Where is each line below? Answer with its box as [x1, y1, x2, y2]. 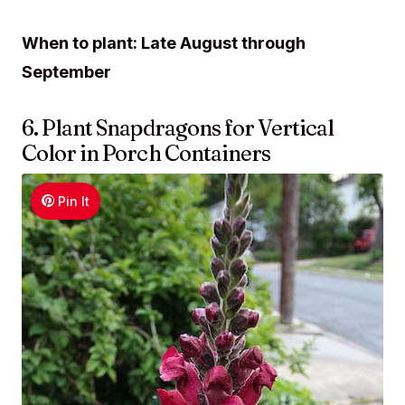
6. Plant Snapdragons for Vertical [22, 114, 334, 141]
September [22, 61, 111, 81]
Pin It [58, 193, 90, 209]
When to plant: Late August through [22, 33, 306, 52]
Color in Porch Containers [22, 139, 270, 166]
